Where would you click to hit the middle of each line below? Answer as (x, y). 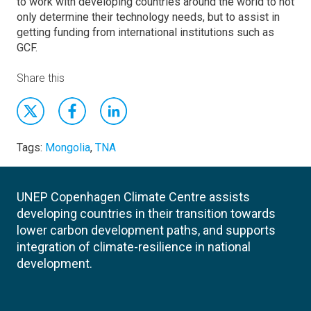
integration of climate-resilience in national (134, 247)
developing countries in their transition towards (146, 213)
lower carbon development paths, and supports (146, 230)
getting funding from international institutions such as (145, 32)
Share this (41, 78)
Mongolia (68, 148)
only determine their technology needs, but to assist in (148, 17)
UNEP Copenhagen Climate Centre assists (133, 197)
